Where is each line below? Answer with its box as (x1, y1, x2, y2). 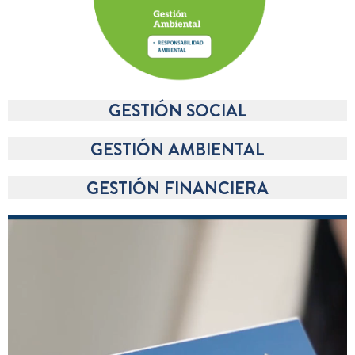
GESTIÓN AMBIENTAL (90, 136, 265, 161)
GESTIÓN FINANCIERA (86, 175, 269, 200)
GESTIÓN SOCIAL (108, 97, 247, 122)
